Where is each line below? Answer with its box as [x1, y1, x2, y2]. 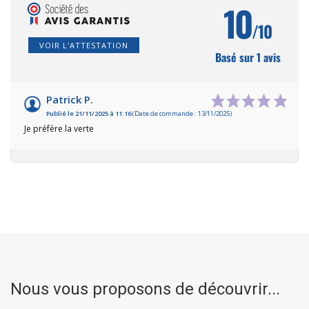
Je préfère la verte [24, 122, 94, 134]
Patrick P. [46, 92, 93, 106]
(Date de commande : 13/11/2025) [131, 108, 232, 118]
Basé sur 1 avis [215, 48, 281, 66]
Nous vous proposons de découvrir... [10, 279, 280, 299]
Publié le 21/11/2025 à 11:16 [46, 108, 131, 118]
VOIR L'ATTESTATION [39, 39, 128, 50]
